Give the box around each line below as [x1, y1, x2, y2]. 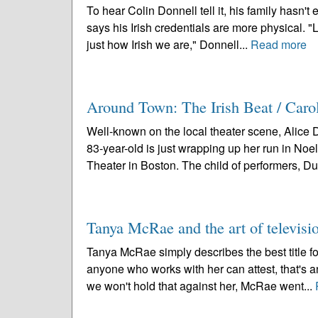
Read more [251, 36, 307, 53]
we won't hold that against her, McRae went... [87, 278, 315, 294]
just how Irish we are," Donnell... [87, 36, 251, 53]
